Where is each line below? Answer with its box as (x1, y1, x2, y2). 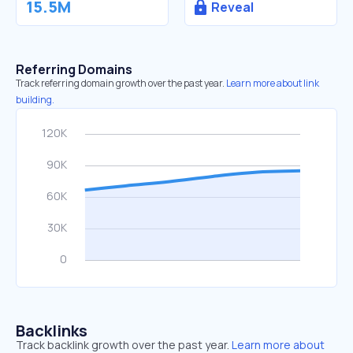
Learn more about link (226, 76, 319, 90)
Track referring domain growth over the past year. (16, 76, 225, 90)
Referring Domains (16, 61, 132, 78)
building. (16, 93, 54, 106)
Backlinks (16, 320, 87, 341)
